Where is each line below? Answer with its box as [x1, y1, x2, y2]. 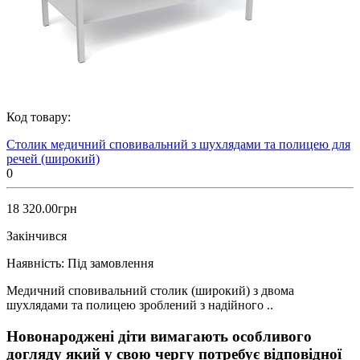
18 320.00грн [6, 201, 77, 215]
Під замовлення [67, 256, 153, 270]
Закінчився [6, 228, 67, 243]
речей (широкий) [6, 151, 100, 166]
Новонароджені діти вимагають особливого [6, 327, 312, 345]
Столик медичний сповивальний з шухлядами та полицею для [6, 137, 350, 151]
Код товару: [6, 109, 71, 124]
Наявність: [6, 256, 64, 270]
